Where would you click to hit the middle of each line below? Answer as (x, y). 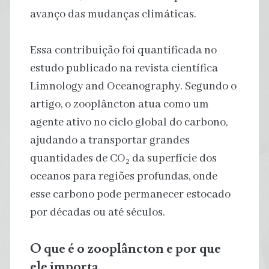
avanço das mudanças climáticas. (113, 14)
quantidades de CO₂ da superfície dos (123, 158)
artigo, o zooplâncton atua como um (119, 104)
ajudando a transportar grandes (110, 140)
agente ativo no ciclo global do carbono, (128, 122)
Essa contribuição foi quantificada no (123, 50)
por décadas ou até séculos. (97, 212)
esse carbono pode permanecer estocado (130, 194)
